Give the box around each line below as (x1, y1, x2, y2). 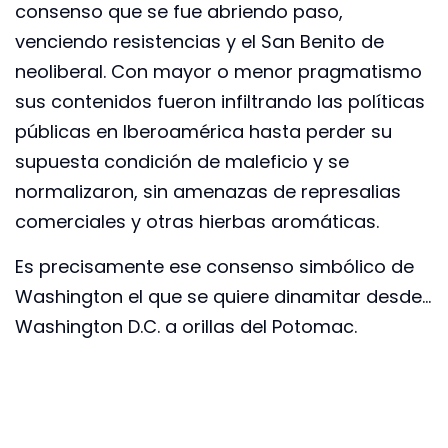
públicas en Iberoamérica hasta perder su (15, 119, 392, 145)
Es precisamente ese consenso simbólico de (15, 253, 414, 279)
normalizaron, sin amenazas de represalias (15, 179, 401, 205)
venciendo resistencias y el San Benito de (15, 29, 384, 55)
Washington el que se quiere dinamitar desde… (15, 283, 431, 309)
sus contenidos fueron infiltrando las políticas (15, 89, 425, 115)
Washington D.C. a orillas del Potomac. (15, 313, 357, 339)
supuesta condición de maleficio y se (15, 149, 349, 175)
